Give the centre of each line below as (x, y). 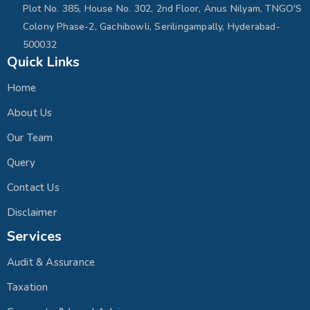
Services (34, 236)
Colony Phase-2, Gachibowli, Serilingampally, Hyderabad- (151, 26)
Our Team (30, 137)
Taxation (27, 287)
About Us (29, 112)
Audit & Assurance (51, 262)
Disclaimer (31, 212)
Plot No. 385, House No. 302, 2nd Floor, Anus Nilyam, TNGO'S (162, 8)
